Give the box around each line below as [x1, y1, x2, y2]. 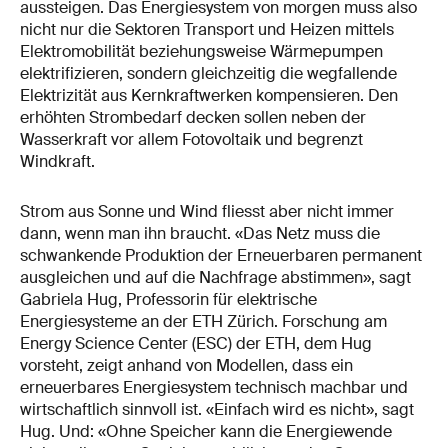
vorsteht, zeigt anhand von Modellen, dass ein [20, 354, 353, 376]
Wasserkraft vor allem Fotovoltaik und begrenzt [20, 128, 363, 150]
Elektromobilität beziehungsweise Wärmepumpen [20, 40, 383, 62]
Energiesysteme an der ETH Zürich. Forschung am [20, 310, 387, 332]
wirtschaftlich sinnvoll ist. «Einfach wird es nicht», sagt [20, 398, 414, 420]
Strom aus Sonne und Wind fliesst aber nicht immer [20, 200, 394, 222]
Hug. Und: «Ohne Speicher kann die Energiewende [20, 420, 392, 442]
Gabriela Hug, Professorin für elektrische [20, 288, 317, 310]
